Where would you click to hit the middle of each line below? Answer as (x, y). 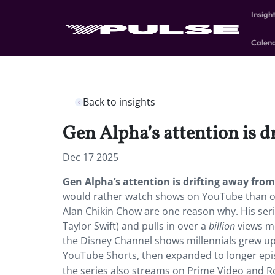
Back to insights (119, 102)
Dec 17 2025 (91, 157)
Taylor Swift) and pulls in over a (136, 226)
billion (222, 226)
